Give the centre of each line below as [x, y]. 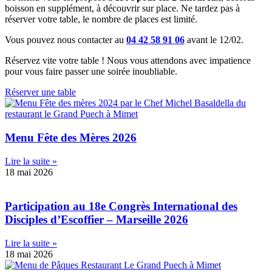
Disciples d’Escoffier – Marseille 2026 [97, 220]
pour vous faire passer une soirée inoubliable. [91, 72]
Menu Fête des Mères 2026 [71, 137]
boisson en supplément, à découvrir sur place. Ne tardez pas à [122, 8]
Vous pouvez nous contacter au [66, 40]
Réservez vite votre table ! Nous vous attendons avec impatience [128, 61]
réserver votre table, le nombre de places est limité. [101, 19]
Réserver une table [40, 92]
